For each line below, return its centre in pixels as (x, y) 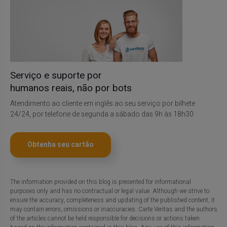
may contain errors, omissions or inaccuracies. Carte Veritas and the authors (113, 209)
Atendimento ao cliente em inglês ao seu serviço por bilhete (102, 104)
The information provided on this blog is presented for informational (100, 182)
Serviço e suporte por (56, 75)
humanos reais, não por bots (71, 88)
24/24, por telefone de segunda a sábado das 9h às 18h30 (102, 114)
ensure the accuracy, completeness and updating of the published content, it (112, 200)
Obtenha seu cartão (60, 145)
